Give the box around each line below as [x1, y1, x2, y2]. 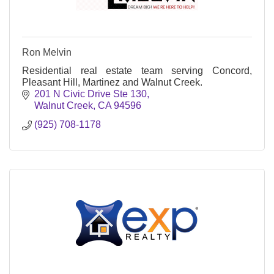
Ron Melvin [22, 46, 72, 57]
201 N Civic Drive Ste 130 [34, 88, 147, 99]
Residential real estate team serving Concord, [22, 65, 252, 76]
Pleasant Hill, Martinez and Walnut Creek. [22, 76, 202, 87]
